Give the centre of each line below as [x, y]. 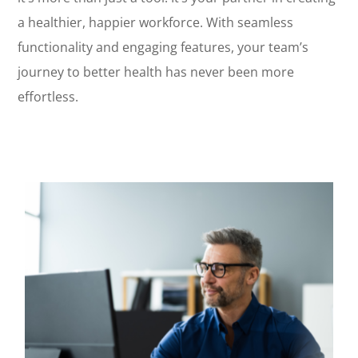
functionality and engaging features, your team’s [163, 48]
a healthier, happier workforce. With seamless [156, 23]
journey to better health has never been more [156, 72]
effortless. [48, 97]
